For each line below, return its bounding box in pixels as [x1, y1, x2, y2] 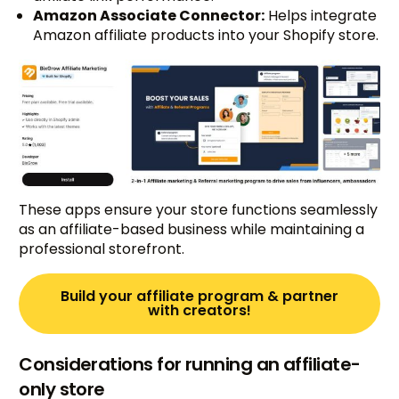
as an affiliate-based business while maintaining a [19, 219, 365, 240]
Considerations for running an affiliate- [19, 352, 361, 378]
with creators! [148, 300, 251, 322]
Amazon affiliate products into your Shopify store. [33, 25, 379, 46]
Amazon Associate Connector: [33, 5, 265, 27]
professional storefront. [19, 239, 185, 260]
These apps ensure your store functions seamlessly [19, 199, 379, 221]
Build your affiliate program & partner [61, 286, 338, 307]
